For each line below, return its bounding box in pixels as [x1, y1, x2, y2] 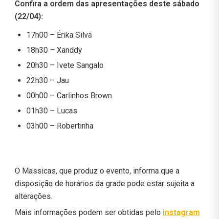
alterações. [15, 191, 52, 201]
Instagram [163, 207, 200, 217]
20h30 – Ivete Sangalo [26, 60, 104, 70]
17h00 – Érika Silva [26, 30, 92, 40]
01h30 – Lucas [26, 106, 77, 115]
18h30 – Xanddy [26, 45, 82, 55]
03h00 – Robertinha [26, 121, 93, 131]
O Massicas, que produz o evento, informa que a [15, 166, 179, 175]
